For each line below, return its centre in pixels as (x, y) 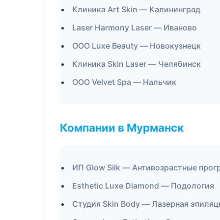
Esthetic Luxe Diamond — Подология (143, 186)
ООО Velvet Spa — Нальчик (124, 82)
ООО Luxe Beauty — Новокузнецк (137, 46)
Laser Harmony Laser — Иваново (135, 27)
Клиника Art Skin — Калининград (136, 9)
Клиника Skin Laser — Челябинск (137, 64)
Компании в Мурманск (122, 127)
